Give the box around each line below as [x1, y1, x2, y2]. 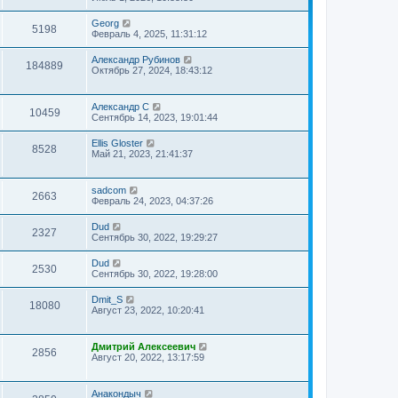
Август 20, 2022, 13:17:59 [92, 352, 204, 362]
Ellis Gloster [92, 138, 143, 148]
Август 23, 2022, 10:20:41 [92, 305, 204, 315]
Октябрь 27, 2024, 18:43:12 [92, 65, 212, 76]
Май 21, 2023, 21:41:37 [92, 148, 193, 159]
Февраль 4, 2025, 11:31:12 [92, 28, 207, 39]
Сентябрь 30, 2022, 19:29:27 [92, 232, 218, 243]
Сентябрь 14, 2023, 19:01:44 [92, 112, 218, 123]
